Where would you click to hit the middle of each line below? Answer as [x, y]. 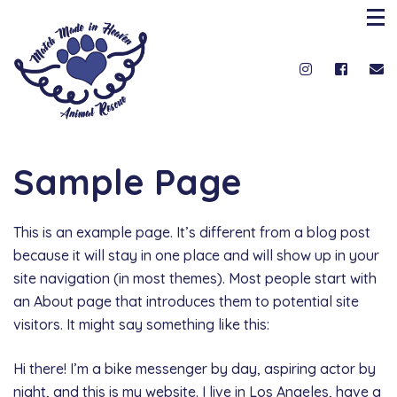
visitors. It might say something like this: [141, 324]
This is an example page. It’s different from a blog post [192, 232]
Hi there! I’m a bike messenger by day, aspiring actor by [195, 368]
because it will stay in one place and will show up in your [196, 255]
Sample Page [128, 181]
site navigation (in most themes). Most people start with [195, 278]
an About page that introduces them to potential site [186, 301]
